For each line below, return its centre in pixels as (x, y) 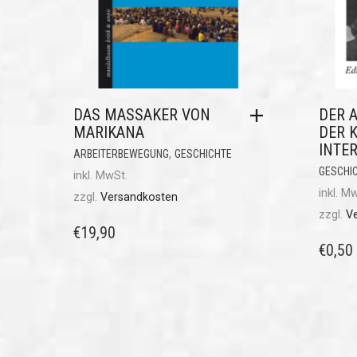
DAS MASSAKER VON (142, 115)
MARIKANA (109, 133)
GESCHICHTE (203, 154)
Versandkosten (139, 198)
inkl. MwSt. (100, 176)
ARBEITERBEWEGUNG (121, 154)
